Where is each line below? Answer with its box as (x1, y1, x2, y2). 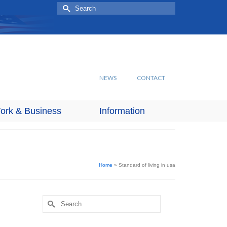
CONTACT (137, 74, 165, 82)
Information (99, 106, 145, 116)
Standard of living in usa (119, 162, 175, 168)
